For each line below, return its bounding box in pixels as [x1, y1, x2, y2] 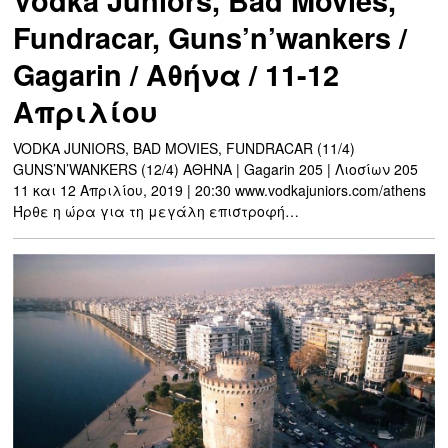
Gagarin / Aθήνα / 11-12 [13, 53, 340, 95]
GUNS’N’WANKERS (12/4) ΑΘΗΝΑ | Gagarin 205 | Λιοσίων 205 [13, 158, 419, 179]
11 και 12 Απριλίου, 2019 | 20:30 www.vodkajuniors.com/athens [13, 179, 427, 200]
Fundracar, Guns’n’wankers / [13, 16, 408, 58]
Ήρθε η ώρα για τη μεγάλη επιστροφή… [13, 200, 300, 221]
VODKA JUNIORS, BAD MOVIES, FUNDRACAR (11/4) [13, 137, 356, 158]
